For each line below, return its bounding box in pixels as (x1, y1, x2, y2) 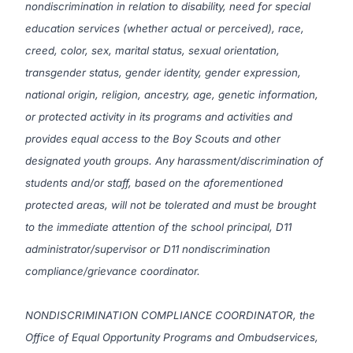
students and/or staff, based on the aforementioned (25, 176, 283, 189)
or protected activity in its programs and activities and (25, 110, 292, 123)
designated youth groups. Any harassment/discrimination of (25, 154, 323, 167)
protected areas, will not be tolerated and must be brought (25, 199, 316, 211)
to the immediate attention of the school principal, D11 (25, 221, 292, 233)
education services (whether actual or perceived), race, (25, 22, 304, 35)
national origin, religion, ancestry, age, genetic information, (25, 88, 318, 101)
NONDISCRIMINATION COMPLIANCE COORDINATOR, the (25, 309, 315, 321)
